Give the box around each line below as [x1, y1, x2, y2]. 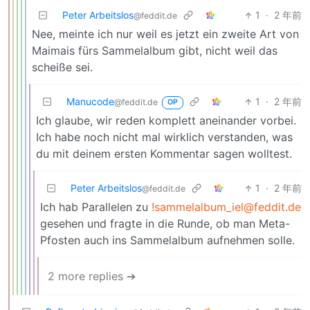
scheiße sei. [32, 60, 93, 75]
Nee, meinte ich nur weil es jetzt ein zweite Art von [32, 27, 299, 42]
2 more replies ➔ [48, 269, 136, 284]
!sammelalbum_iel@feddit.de [152, 200, 301, 215]
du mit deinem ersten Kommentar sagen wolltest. [36, 147, 292, 161]
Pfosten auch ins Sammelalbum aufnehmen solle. [40, 233, 295, 248]
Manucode [66, 95, 114, 108]
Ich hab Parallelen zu [40, 200, 152, 215]
